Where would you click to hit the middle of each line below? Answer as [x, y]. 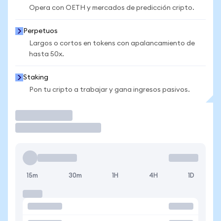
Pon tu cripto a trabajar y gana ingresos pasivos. [110, 90]
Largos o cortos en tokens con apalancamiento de [112, 43]
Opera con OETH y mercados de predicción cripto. [112, 8]
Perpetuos [40, 31]
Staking [36, 77]
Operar [32, 115]
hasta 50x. [47, 54]
